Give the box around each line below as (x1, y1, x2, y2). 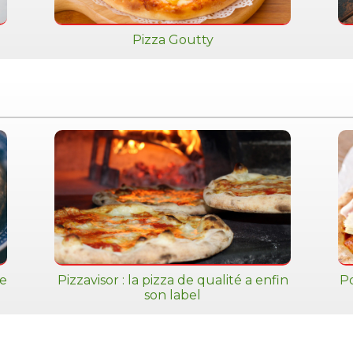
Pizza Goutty (132, 32, 214, 47)
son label (144, 288, 201, 303)
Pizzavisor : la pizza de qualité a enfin (57, 273, 288, 288)
